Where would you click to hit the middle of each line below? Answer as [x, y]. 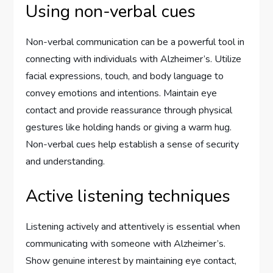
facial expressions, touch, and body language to [125, 76]
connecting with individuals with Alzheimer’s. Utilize [134, 59]
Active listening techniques [128, 197]
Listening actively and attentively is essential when [133, 227]
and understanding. [66, 162]
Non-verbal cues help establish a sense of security [133, 145]
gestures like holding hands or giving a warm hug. [129, 128]
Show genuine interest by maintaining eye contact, [131, 261]
